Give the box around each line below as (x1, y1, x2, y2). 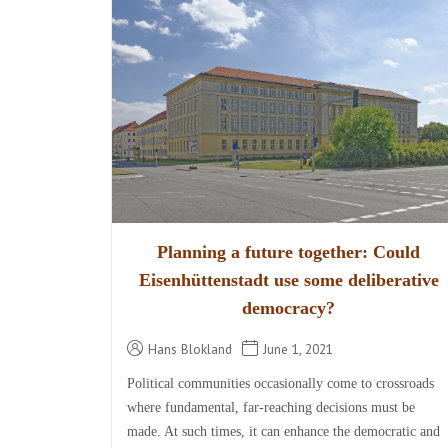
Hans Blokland (148, 340, 232, 359)
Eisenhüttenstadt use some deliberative (138, 270, 439, 291)
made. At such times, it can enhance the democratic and (127, 424, 440, 440)
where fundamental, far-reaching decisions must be (127, 400, 415, 416)
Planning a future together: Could (157, 242, 421, 263)
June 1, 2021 (263, 340, 333, 359)
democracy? (242, 298, 336, 319)
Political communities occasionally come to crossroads (127, 376, 434, 392)
